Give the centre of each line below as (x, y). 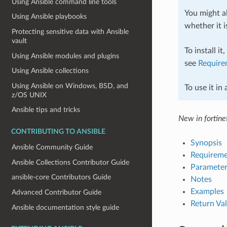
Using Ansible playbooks (49, 17)
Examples (207, 191)
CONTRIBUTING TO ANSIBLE (58, 132)
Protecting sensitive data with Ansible (70, 31)
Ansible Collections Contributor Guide (71, 162)
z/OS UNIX (29, 95)
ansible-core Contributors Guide (62, 177)
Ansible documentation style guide (66, 207)
